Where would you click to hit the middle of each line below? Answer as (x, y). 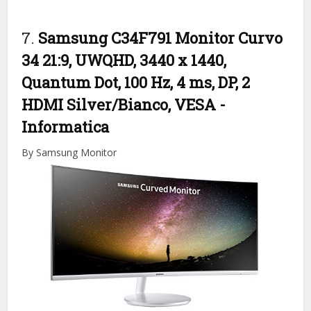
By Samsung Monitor (69, 152)
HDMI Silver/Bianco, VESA (121, 104)
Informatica (66, 126)
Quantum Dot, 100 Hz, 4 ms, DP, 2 (136, 82)
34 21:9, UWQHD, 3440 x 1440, (124, 60)
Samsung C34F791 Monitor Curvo (161, 37)
